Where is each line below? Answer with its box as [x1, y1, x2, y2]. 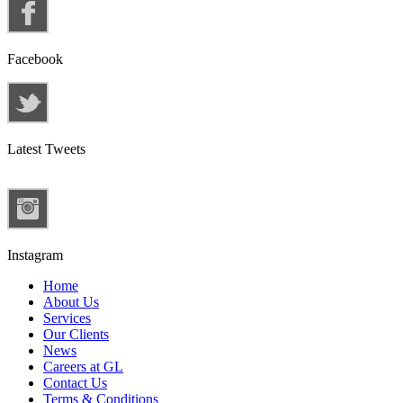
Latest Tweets [7, 140, 85, 157]
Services [43, 309, 91, 326]
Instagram [7, 246, 63, 263]
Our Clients [43, 326, 109, 342]
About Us [43, 293, 99, 309]
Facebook [7, 50, 63, 67]
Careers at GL [43, 358, 123, 374]
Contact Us [43, 374, 107, 390]
